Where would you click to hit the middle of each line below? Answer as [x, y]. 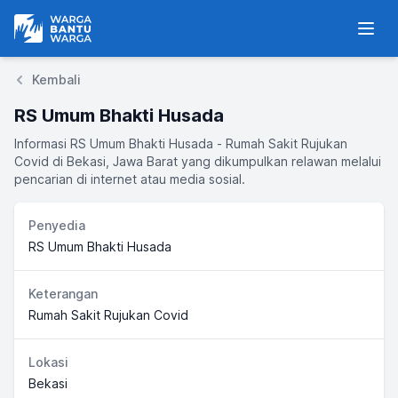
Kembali [56, 80]
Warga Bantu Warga [78, 24]
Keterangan [63, 294]
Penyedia [57, 225]
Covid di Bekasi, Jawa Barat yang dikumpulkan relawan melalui [198, 161]
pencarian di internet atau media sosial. [130, 179]
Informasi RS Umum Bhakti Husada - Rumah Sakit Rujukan [181, 143]
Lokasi [48, 362]
